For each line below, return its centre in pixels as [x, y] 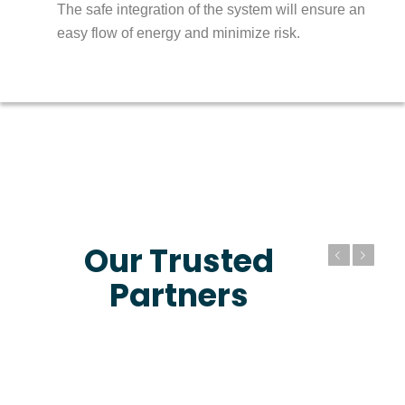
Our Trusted [179, 261]
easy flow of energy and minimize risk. [178, 33]
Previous [273, 256]
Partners [179, 296]
